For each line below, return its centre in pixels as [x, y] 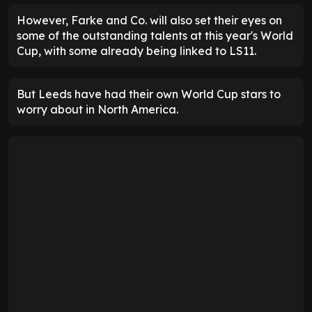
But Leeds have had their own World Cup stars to [149, 94]
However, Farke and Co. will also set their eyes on [149, 20]
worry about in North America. [97, 109]
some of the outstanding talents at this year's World [155, 35]
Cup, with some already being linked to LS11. [136, 50]
